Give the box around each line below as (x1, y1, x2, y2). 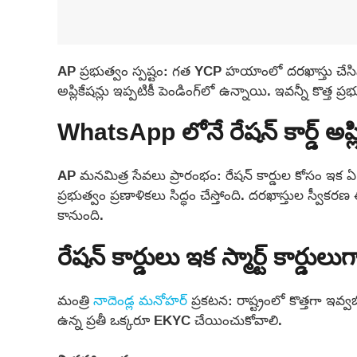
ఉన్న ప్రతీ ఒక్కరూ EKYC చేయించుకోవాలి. (57, 306, 282, 333)
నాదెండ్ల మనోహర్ (93, 286, 187, 313)
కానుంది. (57, 202, 104, 229)
